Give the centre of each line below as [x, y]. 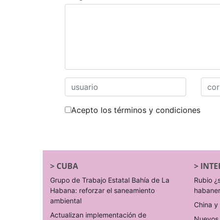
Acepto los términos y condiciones [136, 110]
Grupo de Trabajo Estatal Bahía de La [110, 180]
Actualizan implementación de [98, 215]
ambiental [66, 201]
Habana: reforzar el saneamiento [102, 190]
